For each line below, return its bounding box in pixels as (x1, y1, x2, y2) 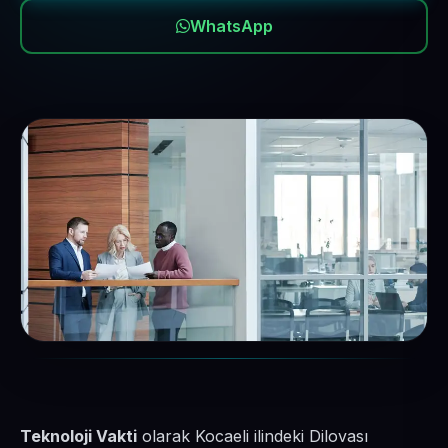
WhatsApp (189, 16, 273, 36)
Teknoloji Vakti (20, 426, 137, 446)
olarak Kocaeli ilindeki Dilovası (137, 426, 368, 446)
